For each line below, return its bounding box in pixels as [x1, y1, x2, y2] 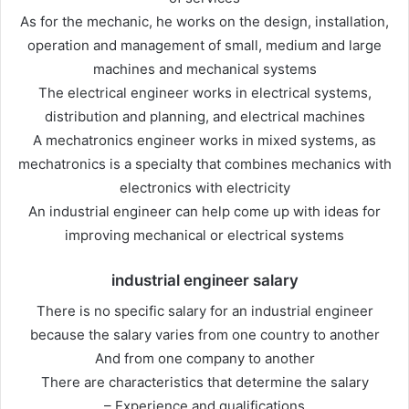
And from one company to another [94, 349, 315, 367]
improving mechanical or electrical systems [65, 226, 344, 245]
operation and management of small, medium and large [27, 37, 382, 55]
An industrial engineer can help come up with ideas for [28, 203, 381, 221]
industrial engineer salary [110, 271, 299, 290]
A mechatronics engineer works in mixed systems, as [33, 131, 376, 150]
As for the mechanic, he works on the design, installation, [20, 13, 389, 31]
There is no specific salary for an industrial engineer [36, 301, 373, 320]
